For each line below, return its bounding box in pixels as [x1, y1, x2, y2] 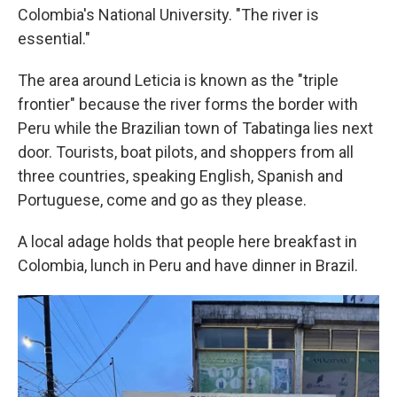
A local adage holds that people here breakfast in [18, 232, 357, 251]
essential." [18, 29, 90, 48]
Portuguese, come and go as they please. [18, 191, 307, 209]
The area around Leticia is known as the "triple [18, 71, 339, 90]
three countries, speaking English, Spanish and [18, 167, 343, 185]
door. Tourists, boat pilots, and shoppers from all [18, 143, 354, 161]
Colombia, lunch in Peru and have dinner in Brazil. [18, 256, 358, 275]
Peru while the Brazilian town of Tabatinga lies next [18, 119, 373, 137]
